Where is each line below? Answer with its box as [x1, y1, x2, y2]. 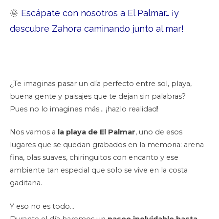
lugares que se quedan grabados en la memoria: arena [10, 140, 204, 150]
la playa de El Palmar [58, 128, 135, 137]
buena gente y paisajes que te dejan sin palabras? [10, 91, 186, 101]
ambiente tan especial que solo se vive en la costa [10, 166, 188, 175]
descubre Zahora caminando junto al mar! [10, 23, 184, 34]
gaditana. [10, 178, 42, 188]
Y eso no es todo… [10, 202, 74, 211]
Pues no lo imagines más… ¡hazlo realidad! [10, 104, 158, 113]
